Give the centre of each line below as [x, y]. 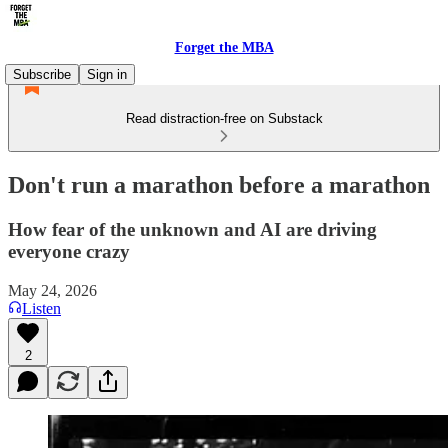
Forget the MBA [224, 47]
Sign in [107, 74]
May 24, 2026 [52, 290]
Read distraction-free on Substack [224, 118]
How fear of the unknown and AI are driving [192, 229]
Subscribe [42, 74]
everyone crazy [69, 251]
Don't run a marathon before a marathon [219, 184]
